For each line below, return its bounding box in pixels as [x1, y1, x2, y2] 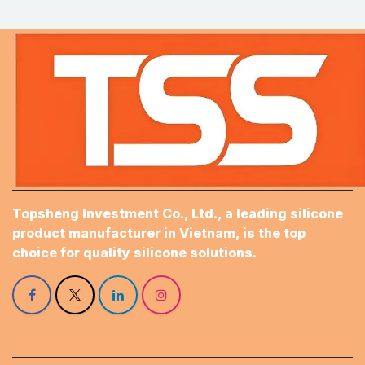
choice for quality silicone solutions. [12, 244, 257, 261]
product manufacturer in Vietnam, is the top [12, 224, 306, 241]
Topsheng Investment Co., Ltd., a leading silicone [12, 204, 343, 222]
